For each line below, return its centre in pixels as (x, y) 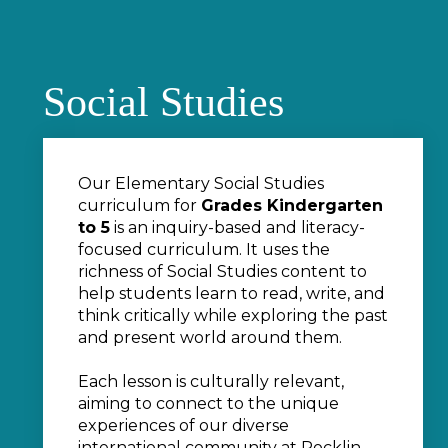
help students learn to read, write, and (231, 293)
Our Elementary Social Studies (201, 183)
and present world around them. (210, 337)
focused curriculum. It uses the (204, 249)
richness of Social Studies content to (222, 271)
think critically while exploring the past (233, 315)
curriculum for (139, 205)
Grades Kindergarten (292, 205)
